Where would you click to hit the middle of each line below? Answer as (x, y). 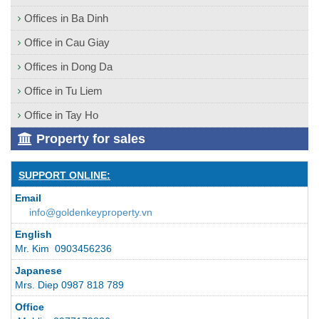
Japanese (38, 271)
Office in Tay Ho (61, 115)
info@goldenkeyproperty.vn (91, 213)
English (33, 235)
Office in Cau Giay (67, 42)
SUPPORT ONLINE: (64, 176)
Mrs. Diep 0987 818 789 (71, 285)
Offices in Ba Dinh (66, 18)
